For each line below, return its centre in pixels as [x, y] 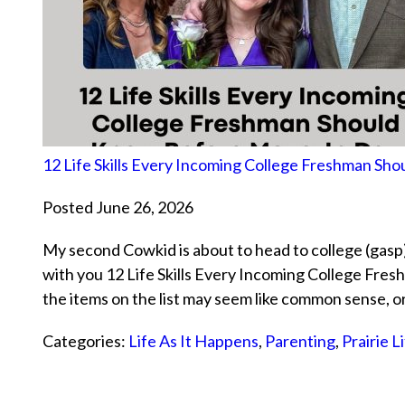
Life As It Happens [193, 341]
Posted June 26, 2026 [118, 207]
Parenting [300, 341]
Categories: [85, 341]
